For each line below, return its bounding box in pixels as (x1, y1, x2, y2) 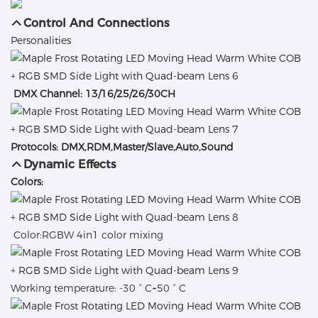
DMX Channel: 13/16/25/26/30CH (13, 87, 175, 101)
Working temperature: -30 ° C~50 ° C (11, 282, 186, 295)
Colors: (11, 175, 43, 189)
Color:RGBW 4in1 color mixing (13, 229, 169, 242)
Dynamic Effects (23, 158, 117, 172)
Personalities (11, 34, 71, 48)
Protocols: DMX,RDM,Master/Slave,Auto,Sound (11, 141, 234, 154)
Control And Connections (23, 16, 170, 31)
